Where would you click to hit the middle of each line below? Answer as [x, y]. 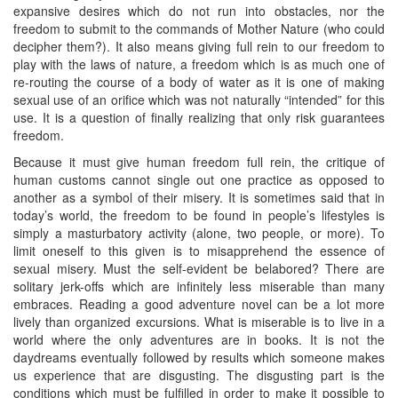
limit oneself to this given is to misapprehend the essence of [199, 250]
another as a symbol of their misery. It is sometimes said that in [199, 197]
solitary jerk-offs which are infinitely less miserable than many [199, 286]
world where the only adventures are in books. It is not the [199, 339]
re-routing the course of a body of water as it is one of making [199, 81]
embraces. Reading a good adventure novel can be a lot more [199, 303]
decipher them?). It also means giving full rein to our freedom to [199, 46]
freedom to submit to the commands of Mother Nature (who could [199, 28]
